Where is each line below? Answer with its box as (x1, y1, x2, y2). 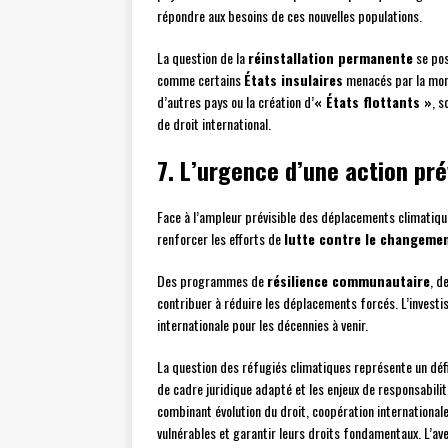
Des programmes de (157, 270, 267, 292)
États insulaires (244, 69, 343, 91)
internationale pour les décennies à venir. (157, 314, 368, 336)
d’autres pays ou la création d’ (157, 91, 314, 113)
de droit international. (157, 113, 271, 135)
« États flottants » (314, 91, 432, 113)
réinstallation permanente (248, 47, 413, 69)
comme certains (157, 69, 244, 91)
